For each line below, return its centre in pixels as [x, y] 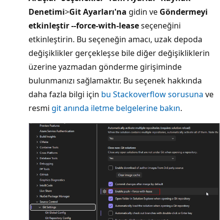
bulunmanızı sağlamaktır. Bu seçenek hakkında [115, 80]
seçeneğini [160, 25]
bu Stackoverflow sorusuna [152, 94]
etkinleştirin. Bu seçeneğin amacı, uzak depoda [115, 39]
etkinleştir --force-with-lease [84, 25]
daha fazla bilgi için [65, 94]
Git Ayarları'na [98, 12]
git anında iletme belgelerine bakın [116, 108]
